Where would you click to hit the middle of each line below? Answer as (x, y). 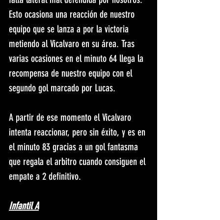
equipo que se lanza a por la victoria (70, 29)
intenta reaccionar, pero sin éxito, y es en (78, 132)
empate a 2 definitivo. (46, 177)
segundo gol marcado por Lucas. (63, 88)
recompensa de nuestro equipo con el (72, 73)
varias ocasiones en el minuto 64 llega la (77, 59)
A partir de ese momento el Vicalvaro (71, 118)
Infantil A (24, 206)
